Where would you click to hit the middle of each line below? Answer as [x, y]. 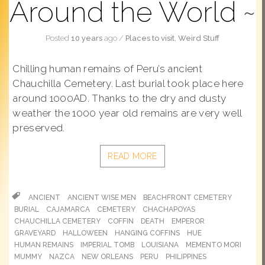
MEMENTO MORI [214, 245]
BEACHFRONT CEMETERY [188, 198]
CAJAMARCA [68, 209]
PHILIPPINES [186, 257]
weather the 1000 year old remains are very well [127, 113]
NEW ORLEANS [107, 257]
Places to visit [150, 38]
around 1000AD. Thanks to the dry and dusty [119, 98]
